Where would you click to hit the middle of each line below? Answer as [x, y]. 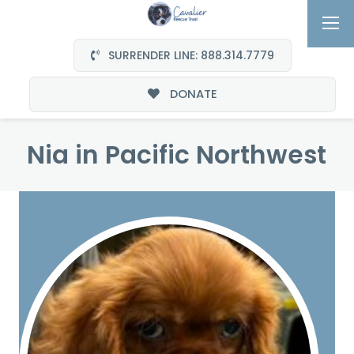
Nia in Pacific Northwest [177, 154]
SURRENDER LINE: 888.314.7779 [190, 55]
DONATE [192, 94]
